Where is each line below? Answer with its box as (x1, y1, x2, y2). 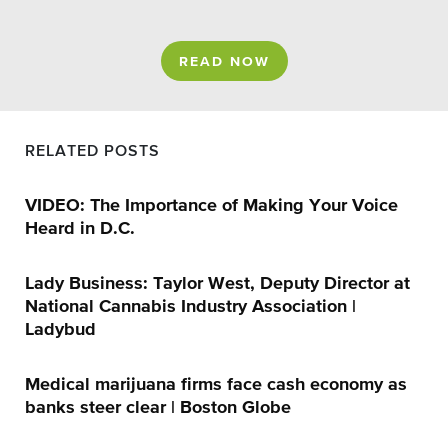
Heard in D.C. (25, 220, 135, 238)
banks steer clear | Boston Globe (25, 399, 291, 417)
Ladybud (25, 321, 96, 339)
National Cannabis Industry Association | (25, 298, 356, 316)
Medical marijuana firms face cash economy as (25, 376, 407, 394)
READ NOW (178, 55, 270, 69)
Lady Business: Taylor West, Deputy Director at (25, 275, 410, 293)
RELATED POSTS (25, 144, 160, 160)
